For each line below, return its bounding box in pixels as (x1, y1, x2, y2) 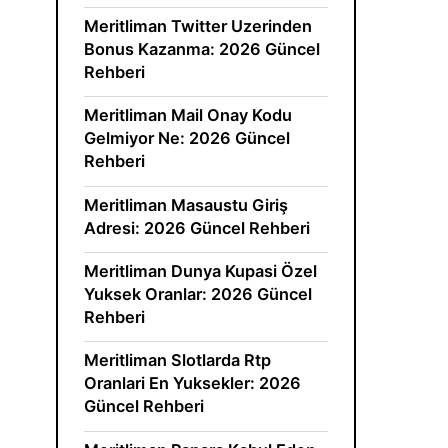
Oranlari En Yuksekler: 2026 (84, 373, 302, 394)
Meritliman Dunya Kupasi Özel (84, 261, 318, 282)
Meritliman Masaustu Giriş (84, 194, 289, 215)
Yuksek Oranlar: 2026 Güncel (84, 284, 313, 305)
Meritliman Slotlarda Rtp (84, 350, 272, 371)
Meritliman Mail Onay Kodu (84, 105, 293, 126)
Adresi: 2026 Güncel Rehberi (84, 217, 311, 238)
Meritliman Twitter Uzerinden (84, 15, 313, 36)
